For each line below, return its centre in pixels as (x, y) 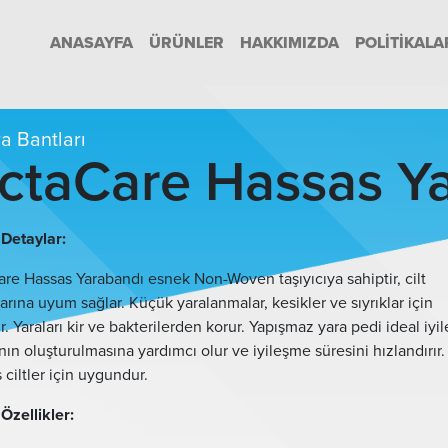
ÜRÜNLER (186, 42)
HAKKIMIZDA (289, 42)
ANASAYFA (91, 42)
